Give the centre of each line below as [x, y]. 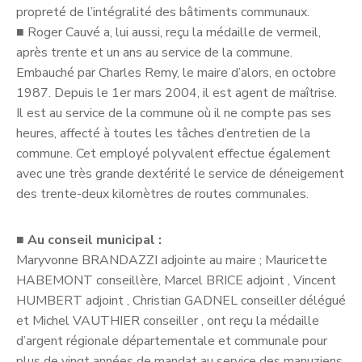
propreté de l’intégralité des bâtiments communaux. [163, 12]
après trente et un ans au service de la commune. [154, 52]
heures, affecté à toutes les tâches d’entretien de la [163, 133]
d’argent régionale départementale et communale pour [172, 341]
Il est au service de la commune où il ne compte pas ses [174, 113]
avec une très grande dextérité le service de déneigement [180, 173]
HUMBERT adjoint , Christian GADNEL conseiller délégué [181, 300]
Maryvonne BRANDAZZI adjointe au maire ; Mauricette [172, 260]
